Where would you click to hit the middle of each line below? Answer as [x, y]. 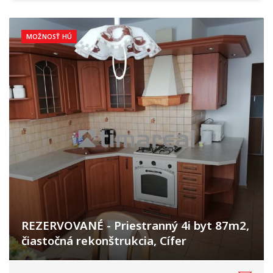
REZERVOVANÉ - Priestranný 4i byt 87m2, [135, 225]
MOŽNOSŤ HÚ [49, 37]
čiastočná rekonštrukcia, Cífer [104, 240]
